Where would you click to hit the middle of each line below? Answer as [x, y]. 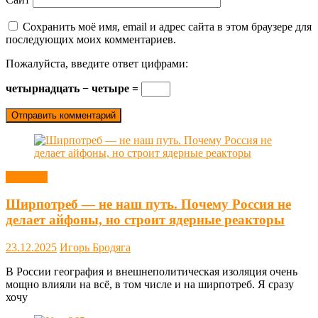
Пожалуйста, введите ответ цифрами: [97, 63]
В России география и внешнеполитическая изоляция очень [152, 272]
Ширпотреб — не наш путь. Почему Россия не [148, 204]
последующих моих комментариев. [91, 39]
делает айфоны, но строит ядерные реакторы [145, 220]
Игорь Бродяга [95, 248]
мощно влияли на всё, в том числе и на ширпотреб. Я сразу [150, 285]
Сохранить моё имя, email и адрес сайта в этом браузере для [167, 26]
